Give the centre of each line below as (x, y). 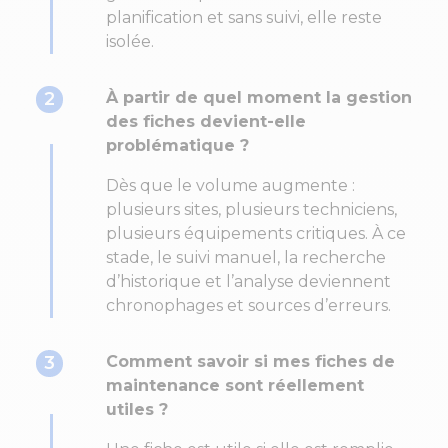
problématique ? (177, 146)
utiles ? (137, 410)
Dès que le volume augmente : (230, 186)
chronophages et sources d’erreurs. (248, 306)
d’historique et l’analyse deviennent (248, 282)
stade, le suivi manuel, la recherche (246, 258)
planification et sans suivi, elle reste (244, 18)
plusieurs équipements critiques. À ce (256, 234)
